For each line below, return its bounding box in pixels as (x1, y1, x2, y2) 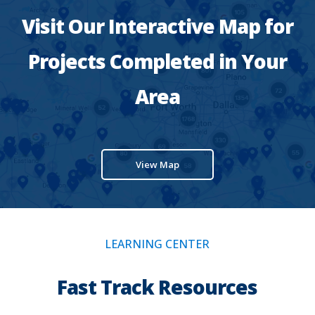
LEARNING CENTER (105, 236, 210, 252)
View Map (135, 158, 179, 172)
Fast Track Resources (57, 274, 258, 301)
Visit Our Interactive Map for (21, 13, 293, 40)
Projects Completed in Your (27, 48, 287, 75)
